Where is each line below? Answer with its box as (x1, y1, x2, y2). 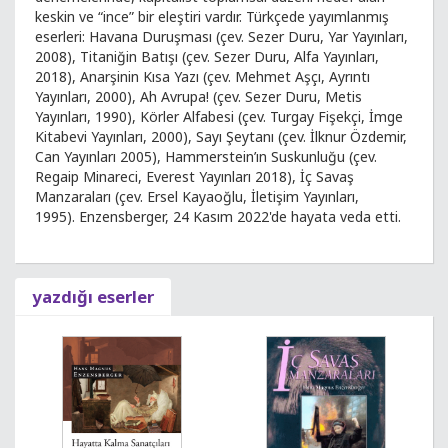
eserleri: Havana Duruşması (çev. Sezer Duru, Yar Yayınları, (35, 27, 408, 46)
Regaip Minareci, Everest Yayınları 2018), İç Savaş (35, 167, 354, 186)
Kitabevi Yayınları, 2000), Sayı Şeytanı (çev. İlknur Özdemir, (35, 127, 407, 146)
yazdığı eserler (32, 285, 154, 308)
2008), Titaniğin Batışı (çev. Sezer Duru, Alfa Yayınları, (35, 47, 379, 66)
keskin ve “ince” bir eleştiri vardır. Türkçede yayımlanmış (35, 7, 389, 26)
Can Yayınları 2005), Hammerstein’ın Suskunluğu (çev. (35, 147, 377, 166)
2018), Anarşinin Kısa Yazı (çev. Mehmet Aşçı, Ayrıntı (35, 67, 370, 86)
